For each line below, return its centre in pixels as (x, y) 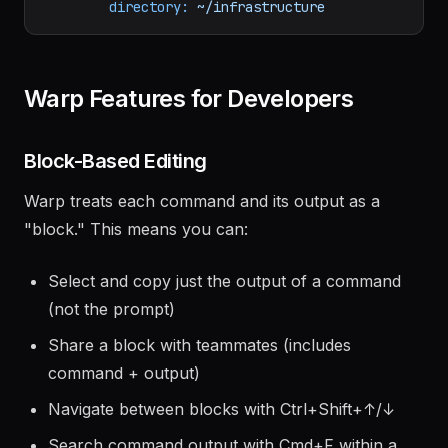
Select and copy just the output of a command (224, 337)
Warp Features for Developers (189, 154)
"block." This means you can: (136, 285)
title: (133, 41)
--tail (69, 19)
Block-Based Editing (115, 217)
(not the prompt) (111, 365)
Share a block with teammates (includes (199, 401)
